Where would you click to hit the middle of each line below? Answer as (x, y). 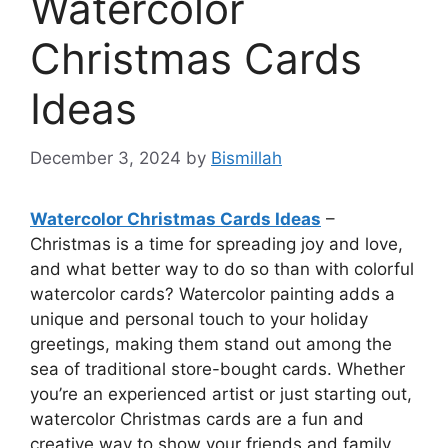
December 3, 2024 (105, 157)
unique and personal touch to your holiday (199, 318)
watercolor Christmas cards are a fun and (197, 418)
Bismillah (246, 157)
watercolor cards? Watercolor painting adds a (212, 293)
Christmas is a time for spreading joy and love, (216, 243)
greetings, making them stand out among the (211, 343)
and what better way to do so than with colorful (222, 268)
